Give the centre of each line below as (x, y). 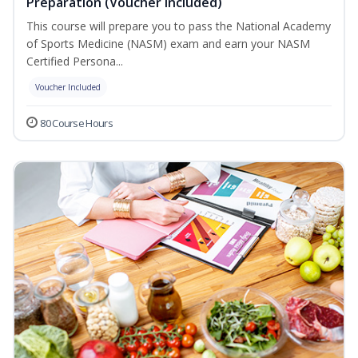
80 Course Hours (76, 123)
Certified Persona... (75, 62)
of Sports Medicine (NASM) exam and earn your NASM (168, 44)
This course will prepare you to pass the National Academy (179, 26)
